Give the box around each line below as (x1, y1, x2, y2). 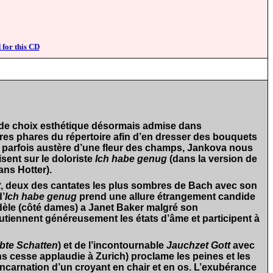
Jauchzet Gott (166, 240, 230, 250)
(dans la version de (167, 154, 257, 164)
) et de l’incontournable (58, 240, 166, 250)
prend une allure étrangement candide (79, 191, 255, 202)
